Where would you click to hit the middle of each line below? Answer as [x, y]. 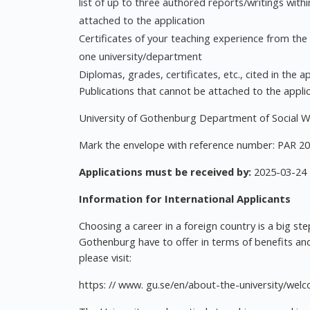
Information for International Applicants [185, 199]
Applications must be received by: [165, 172]
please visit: [105, 257]
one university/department [140, 56]
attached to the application [142, 20]
